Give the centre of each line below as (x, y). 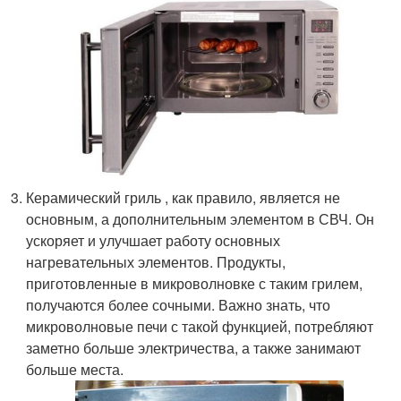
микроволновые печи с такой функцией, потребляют (200, 327)
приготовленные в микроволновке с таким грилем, (195, 284)
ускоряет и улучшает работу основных (154, 241)
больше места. (75, 370)
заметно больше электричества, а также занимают (194, 348)
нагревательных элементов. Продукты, (156, 262)
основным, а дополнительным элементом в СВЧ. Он (200, 219)
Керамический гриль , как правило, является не (183, 198)
